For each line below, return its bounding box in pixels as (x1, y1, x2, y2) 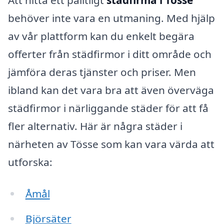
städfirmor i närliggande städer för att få (8, 100, 208, 115)
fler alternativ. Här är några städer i (8, 118, 182, 133)
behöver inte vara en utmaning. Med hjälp (8, 10, 215, 25)
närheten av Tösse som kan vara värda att (8, 136, 214, 151)
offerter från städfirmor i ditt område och (8, 46, 211, 61)
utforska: (8, 154, 52, 169)
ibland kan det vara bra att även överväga (8, 82, 214, 97)
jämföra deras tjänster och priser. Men (8, 64, 196, 79)
